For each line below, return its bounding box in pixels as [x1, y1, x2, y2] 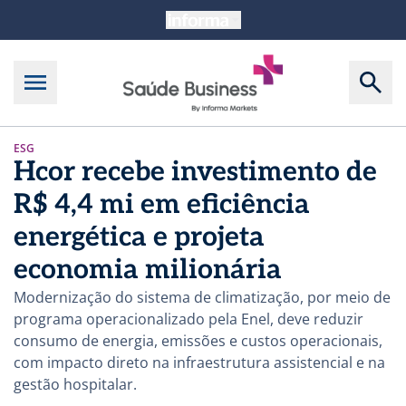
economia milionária [14, 253, 282, 286]
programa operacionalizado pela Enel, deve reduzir [14, 308, 363, 329]
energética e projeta [14, 220, 265, 254]
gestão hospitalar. [14, 373, 137, 394]
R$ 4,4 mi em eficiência [14, 188, 310, 221]
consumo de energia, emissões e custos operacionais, [14, 330, 382, 351]
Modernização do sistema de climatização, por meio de [14, 286, 391, 307]
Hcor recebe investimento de [14, 155, 377, 188]
